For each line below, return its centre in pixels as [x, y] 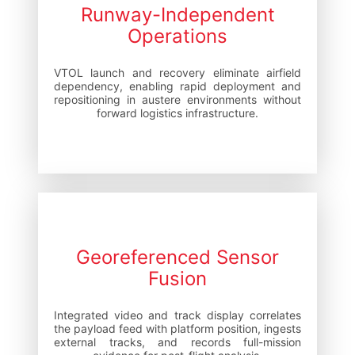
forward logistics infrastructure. [177, 113]
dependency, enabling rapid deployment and [177, 86]
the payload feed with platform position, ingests [177, 328]
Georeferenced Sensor [177, 257]
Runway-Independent [177, 14]
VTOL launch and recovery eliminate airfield [177, 72]
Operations [177, 36]
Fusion [177, 278]
